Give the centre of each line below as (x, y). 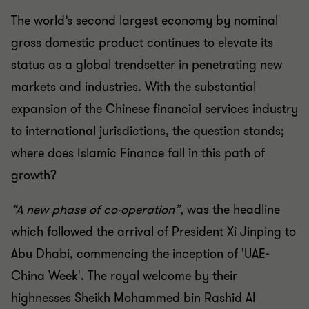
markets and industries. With (92, 87)
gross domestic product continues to (114, 43)
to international (55, 131)
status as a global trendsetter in (101, 65)
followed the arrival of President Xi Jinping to (171, 232)
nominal (256, 21)
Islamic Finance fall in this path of (171, 153)
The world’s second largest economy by (122, 21)
